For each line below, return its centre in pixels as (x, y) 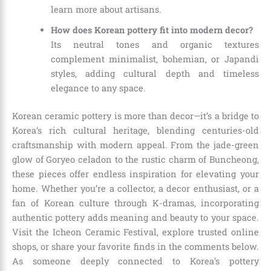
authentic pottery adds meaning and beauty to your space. (135, 218)
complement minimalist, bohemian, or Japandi (155, 59)
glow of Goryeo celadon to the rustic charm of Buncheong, (135, 160)
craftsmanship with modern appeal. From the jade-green (135, 145)
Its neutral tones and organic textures (155, 45)
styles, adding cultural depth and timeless (155, 74)
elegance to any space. (98, 88)
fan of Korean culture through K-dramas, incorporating (135, 203)
